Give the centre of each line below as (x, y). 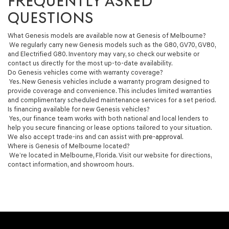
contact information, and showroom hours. (71, 164)
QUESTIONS (51, 17)
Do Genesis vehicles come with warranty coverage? (85, 72)
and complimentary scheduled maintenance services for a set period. (112, 100)
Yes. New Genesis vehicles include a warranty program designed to (109, 81)
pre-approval (162, 136)
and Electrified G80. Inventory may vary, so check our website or (104, 54)
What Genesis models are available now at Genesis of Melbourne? (107, 35)
